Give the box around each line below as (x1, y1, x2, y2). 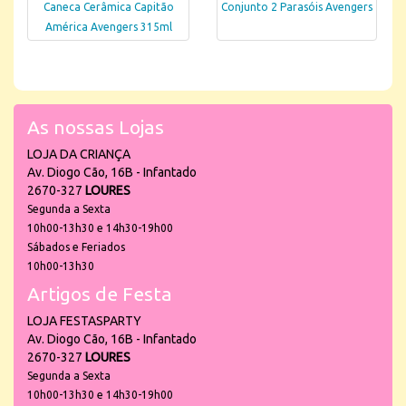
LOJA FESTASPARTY (27, 313, 141, 328)
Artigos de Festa (27, 282, 172, 304)
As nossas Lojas (27, 115, 164, 138)
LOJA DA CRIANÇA (27, 146, 130, 161)
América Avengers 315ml (44, 21, 172, 34)
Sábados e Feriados (27, 240, 125, 253)
